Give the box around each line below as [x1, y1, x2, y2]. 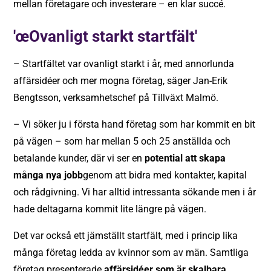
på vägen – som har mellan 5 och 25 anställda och [13, 135, 231, 147]
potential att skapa [145, 152, 226, 164]
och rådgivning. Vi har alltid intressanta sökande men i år [13, 186, 256, 198]
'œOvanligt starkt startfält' [13, 27, 198, 45]
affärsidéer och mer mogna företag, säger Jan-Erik [13, 75, 228, 87]
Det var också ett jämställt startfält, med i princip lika [13, 230, 238, 241]
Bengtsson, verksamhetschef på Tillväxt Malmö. [13, 92, 219, 103]
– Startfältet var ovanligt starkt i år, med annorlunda [13, 58, 235, 70]
